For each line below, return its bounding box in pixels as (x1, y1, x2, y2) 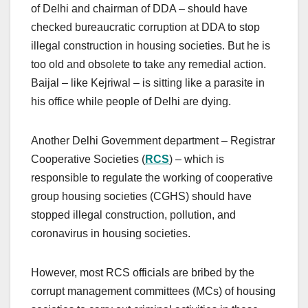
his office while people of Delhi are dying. (31, 95, 231, 107)
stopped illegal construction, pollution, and (31, 208, 236, 221)
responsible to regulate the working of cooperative (31, 171, 273, 184)
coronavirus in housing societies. (31, 227, 190, 239)
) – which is (169, 153, 224, 165)
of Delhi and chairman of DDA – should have (31, 2, 247, 14)
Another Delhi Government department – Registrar (31, 134, 275, 146)
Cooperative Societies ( (31, 153, 145, 165)
